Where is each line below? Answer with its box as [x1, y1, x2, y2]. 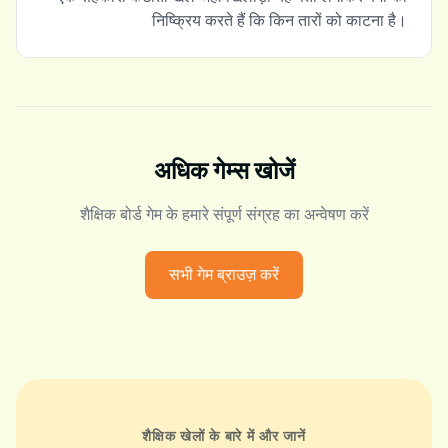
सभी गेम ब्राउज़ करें [169, 263, 279, 286]
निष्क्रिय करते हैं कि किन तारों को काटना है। [152, 9, 407, 32]
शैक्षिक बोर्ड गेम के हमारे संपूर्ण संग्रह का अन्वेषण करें [79, 203, 369, 226]
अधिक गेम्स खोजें [153, 155, 295, 186]
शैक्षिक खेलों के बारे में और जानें [142, 426, 306, 446]
